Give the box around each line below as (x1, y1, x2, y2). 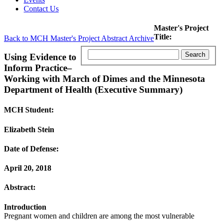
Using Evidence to (4, 52, 76, 63)
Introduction (4, 202, 46, 211)
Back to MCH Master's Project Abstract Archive (4, 34, 154, 42)
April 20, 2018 (4, 164, 51, 173)
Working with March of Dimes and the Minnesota (4, 74, 205, 84)
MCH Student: (4, 106, 54, 114)
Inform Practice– (4, 63, 72, 74)
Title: (154, 32, 172, 41)
